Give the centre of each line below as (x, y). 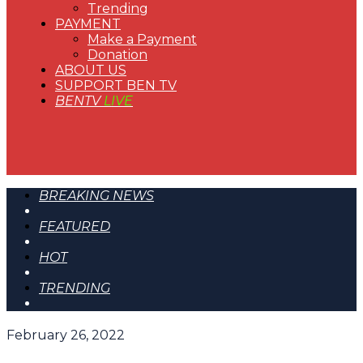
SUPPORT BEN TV (116, 85)
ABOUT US (91, 70)
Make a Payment (142, 39)
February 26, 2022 (66, 335)
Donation (117, 55)
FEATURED (75, 226)
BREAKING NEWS (96, 196)
